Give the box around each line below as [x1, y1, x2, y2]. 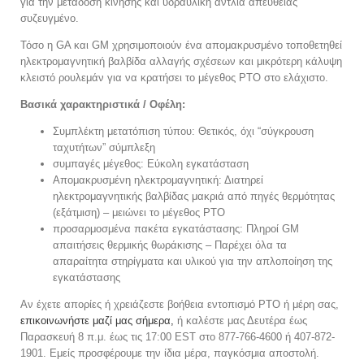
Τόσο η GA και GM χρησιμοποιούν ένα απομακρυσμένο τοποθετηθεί [20, 39, 342, 52]
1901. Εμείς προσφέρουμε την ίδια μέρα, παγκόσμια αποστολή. [20, 347, 319, 360]
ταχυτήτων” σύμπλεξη [53, 141, 155, 154]
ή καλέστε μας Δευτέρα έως [174, 314, 307, 327]
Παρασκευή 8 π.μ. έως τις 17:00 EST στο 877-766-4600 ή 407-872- [20, 331, 335, 344]
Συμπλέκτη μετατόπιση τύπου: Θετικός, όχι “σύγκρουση [53, 125, 314, 138]
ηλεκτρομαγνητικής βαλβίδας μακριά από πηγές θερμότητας [53, 190, 335, 203]
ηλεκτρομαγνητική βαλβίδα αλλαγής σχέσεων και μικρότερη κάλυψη [20, 55, 342, 68]
